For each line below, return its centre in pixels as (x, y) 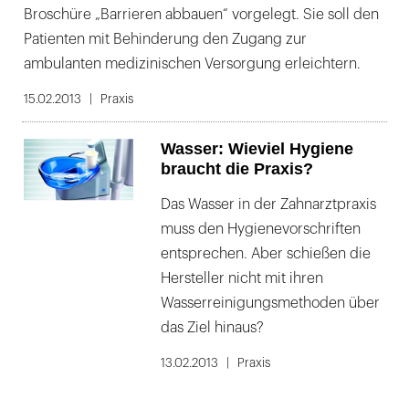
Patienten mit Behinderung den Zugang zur (165, 39)
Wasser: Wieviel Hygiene (257, 149)
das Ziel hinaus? (212, 328)
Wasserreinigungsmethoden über (270, 303)
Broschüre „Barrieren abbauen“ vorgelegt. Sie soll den (201, 15)
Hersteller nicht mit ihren (242, 278)
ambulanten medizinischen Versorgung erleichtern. (192, 64)
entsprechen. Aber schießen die (266, 254)
